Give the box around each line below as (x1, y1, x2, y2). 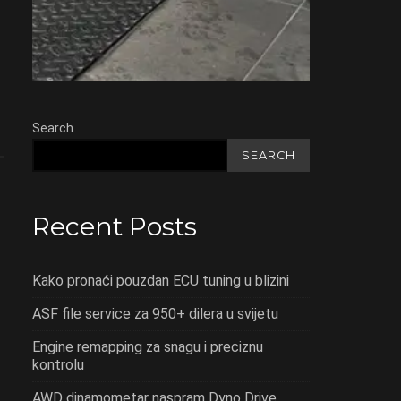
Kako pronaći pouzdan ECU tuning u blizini (32, 272, 289, 290)
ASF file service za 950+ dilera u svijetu (32, 305, 278, 323)
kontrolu (32, 356, 84, 374)
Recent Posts (32, 211, 197, 243)
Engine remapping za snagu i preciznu (32, 338, 263, 356)
